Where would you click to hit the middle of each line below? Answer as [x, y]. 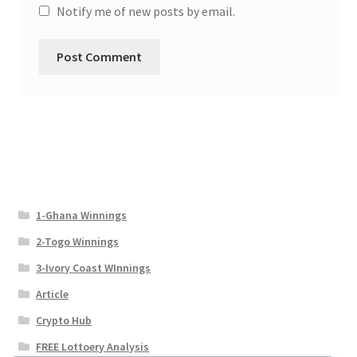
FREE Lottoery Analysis [93, 347]
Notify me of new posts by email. [145, 11]
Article [53, 294]
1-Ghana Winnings [82, 216]
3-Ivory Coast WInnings [94, 268]
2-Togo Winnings [78, 242]
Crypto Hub [64, 321]
